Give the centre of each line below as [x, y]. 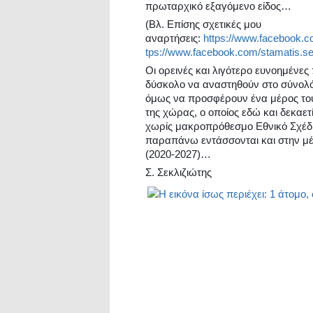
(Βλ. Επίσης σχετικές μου [203, 24]
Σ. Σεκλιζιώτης [179, 172]
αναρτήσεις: [174, 38]
